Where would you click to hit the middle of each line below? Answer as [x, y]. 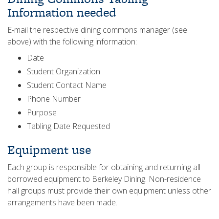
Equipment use [49, 150]
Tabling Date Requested [68, 126]
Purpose [42, 112]
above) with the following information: [72, 42]
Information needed [62, 12]
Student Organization [64, 71]
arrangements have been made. [62, 202]
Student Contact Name [67, 85]
